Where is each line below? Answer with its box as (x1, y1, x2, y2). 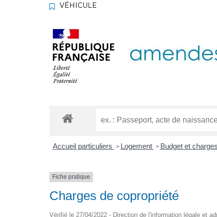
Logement (120, 142, 154, 151)
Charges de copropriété (49, 188, 179, 203)
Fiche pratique (52, 173, 90, 181)
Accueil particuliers (52, 142, 114, 151)
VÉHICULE (60, 1, 97, 10)
